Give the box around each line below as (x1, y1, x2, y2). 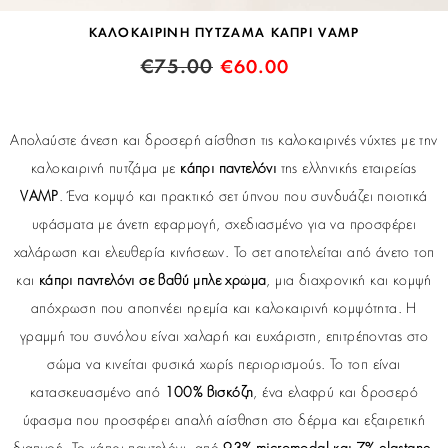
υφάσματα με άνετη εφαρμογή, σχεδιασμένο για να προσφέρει (31, 217, 417, 232)
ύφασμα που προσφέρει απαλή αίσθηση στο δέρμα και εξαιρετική (22, 413, 426, 428)
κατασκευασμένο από (29, 385, 165, 400)
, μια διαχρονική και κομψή (266, 273, 432, 288)
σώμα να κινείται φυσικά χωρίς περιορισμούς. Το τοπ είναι (47, 357, 401, 372)
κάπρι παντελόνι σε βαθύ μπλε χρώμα (38, 273, 267, 288)
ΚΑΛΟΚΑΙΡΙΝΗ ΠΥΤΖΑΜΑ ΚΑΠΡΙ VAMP (88, 26, 360, 39)
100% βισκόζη (164, 385, 254, 400)
